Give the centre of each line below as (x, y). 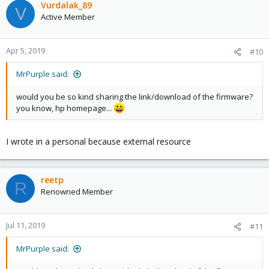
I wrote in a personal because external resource (98, 142)
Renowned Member (77, 192)
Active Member (68, 17)
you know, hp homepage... (65, 108)
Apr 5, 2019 (26, 51)
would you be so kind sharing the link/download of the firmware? (134, 97)
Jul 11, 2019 (26, 225)
